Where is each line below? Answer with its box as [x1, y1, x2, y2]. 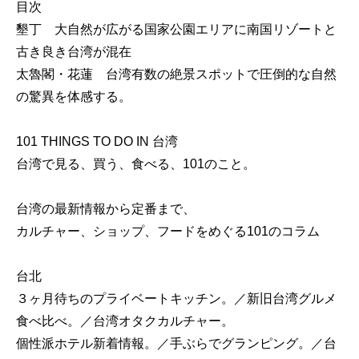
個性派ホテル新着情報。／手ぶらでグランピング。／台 [16, 336, 337, 350]
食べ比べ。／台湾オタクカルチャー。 [16, 313, 234, 328]
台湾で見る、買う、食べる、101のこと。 [16, 156, 256, 171]
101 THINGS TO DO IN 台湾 [16, 134, 178, 148]
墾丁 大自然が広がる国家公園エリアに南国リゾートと [16, 22, 337, 36]
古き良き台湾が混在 [16, 44, 131, 58]
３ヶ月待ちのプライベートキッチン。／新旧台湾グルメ [16, 291, 337, 305]
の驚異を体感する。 [16, 89, 131, 103]
